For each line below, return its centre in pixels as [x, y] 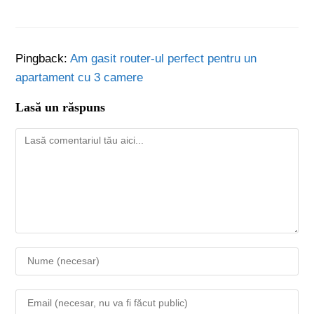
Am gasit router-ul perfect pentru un [164, 58]
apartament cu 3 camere [80, 77]
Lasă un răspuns [61, 107]
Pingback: [43, 58]
